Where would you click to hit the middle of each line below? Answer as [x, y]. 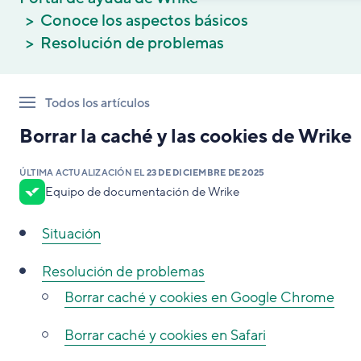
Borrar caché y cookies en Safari [165, 335]
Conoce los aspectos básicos [144, 21]
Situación [71, 234]
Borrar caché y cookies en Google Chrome [199, 297]
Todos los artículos [98, 103]
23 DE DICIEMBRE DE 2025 [205, 173]
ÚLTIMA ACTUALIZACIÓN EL [83, 173]
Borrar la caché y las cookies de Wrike [186, 137]
